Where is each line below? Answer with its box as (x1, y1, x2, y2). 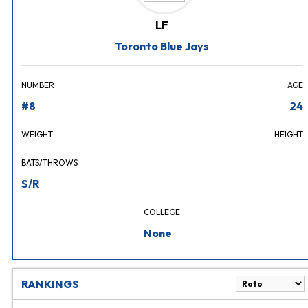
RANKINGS (21, 277, 79, 291)
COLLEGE (144, 207, 181, 217)
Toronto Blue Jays (115, 39, 210, 53)
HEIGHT (274, 129, 303, 140)
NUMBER (21, 80, 54, 90)
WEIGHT (21, 129, 53, 140)
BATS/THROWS (21, 157, 78, 168)
